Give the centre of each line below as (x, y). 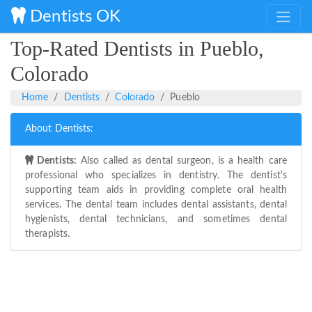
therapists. (48, 234)
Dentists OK (73, 16)
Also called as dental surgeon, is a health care (182, 161)
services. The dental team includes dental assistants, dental (156, 205)
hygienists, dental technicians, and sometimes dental (156, 220)
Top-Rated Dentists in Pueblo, (137, 49)
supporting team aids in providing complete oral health (156, 190)
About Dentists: (60, 129)
